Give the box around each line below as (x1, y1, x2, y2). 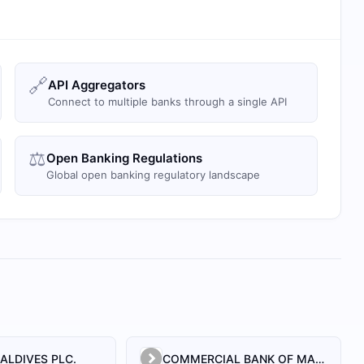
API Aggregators (48, 77, 145, 93)
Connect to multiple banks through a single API (48, 95, 287, 108)
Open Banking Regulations (46, 150, 202, 166)
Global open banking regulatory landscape (46, 168, 260, 181)
